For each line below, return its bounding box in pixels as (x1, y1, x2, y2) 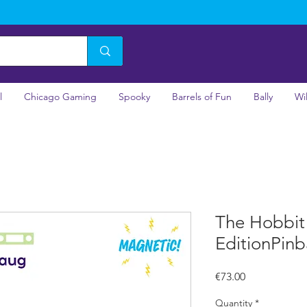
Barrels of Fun (172, 90, 232, 103)
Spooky (119, 90, 150, 103)
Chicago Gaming (24, 90, 97, 103)
